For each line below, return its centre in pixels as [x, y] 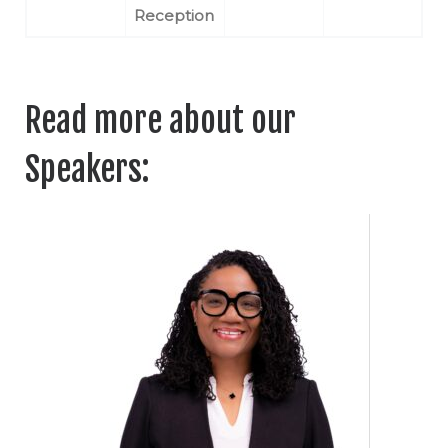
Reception [174, 16]
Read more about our [160, 121]
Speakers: [90, 170]
